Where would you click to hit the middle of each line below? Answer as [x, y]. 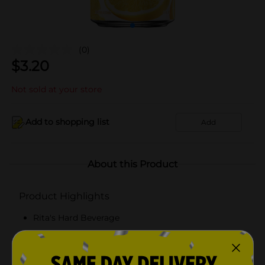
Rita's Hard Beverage [76, 217]
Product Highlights [64, 196]
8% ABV [50, 254]
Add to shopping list [67, 122]
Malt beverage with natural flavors [104, 236]
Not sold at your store [56, 89]
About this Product [132, 164]
